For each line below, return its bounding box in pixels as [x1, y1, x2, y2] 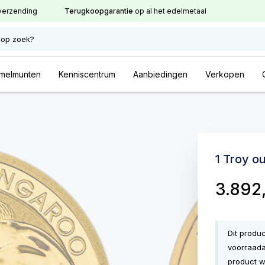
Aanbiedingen [133, 69, 188, 79]
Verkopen [205, 69, 244, 79]
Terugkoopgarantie [64, 7, 133, 15]
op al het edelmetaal [133, 7, 206, 15]
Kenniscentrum [59, 69, 115, 79]
